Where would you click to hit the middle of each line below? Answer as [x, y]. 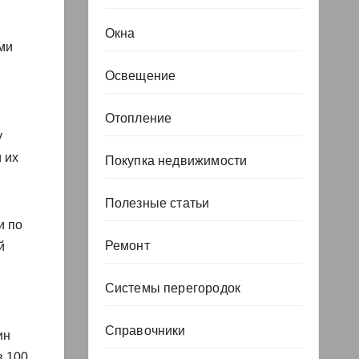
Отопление [138, 118]
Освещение [140, 76]
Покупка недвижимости [176, 161]
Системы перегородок [173, 288]
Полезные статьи [157, 203]
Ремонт [127, 246]
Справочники [145, 331]
